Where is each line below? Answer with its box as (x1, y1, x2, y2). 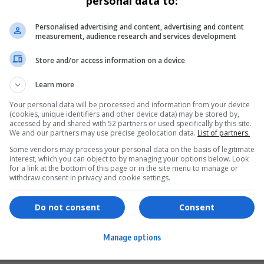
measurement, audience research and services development (35, 31, 236, 41)
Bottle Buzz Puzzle (147, 194, 227, 206)
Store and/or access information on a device (35, 55, 185, 65)
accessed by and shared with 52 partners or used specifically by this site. (9, 118, 252, 128)
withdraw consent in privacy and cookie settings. (9, 173, 170, 183)
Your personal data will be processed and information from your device (9, 100, 250, 110)
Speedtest (147, 245, 191, 257)
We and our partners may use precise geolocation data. (9, 128, 197, 138)
